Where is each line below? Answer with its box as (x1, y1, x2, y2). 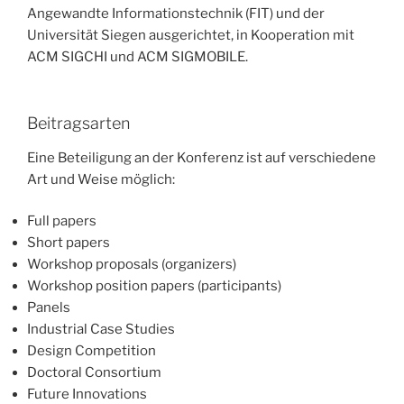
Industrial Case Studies (27, 321, 175, 338)
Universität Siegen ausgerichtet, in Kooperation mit (27, 26, 354, 43)
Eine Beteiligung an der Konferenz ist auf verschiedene (27, 149, 376, 166)
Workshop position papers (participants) (27, 278, 281, 295)
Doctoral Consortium (27, 364, 161, 381)
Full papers (27, 213, 96, 230)
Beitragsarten (27, 114, 130, 133)
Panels (27, 299, 70, 317)
